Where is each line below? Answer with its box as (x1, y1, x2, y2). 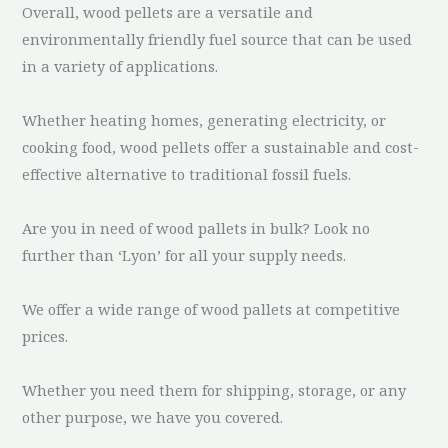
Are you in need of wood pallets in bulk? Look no (22, 217, 371, 238)
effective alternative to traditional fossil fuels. (22, 163, 352, 184)
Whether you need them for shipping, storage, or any (22, 379, 407, 400)
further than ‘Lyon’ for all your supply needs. (22, 244, 347, 265)
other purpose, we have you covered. (22, 406, 284, 427)
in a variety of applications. (22, 55, 219, 76)
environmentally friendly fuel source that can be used (22, 28, 413, 49)
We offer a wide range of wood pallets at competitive (22, 298, 401, 319)
